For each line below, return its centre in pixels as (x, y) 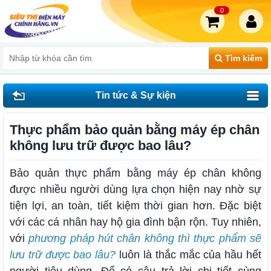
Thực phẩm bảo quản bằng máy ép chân (135, 130)
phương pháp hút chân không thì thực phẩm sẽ (145, 238)
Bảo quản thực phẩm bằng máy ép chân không (135, 173)
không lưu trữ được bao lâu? (100, 145)
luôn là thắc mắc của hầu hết (189, 255)
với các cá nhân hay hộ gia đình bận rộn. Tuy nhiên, (135, 222)
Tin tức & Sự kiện (135, 95)
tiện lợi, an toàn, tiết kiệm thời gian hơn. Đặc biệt (135, 206)
